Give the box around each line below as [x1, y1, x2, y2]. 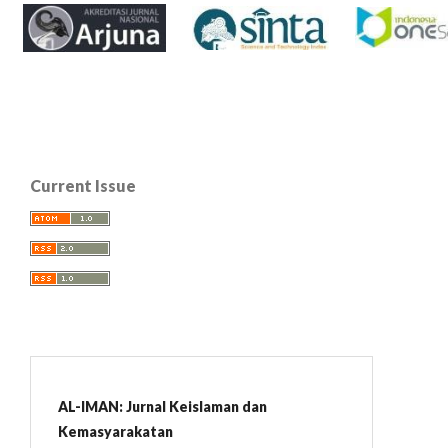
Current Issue [30, 176, 136, 195]
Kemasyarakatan [58, 423, 173, 440]
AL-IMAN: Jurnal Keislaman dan [58, 398, 267, 415]
